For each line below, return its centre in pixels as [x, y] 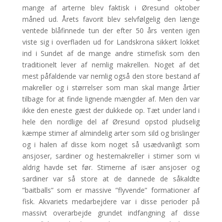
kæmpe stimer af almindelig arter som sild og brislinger [111, 133]
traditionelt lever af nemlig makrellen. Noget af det [111, 64]
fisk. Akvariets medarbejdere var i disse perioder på [111, 201]
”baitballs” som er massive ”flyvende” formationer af [111, 190]
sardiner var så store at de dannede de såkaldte [111, 178]
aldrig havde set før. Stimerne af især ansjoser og [111, 167]
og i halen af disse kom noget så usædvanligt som [111, 144]
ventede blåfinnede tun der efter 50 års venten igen [111, 30]
